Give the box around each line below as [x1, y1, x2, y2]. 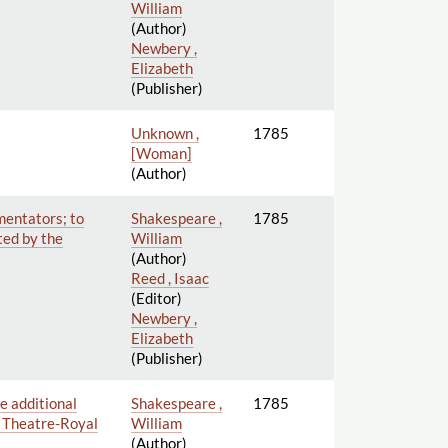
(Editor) [130, 288, 182, 307]
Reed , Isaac [130, 268, 209, 287]
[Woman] [130, 143, 192, 162]
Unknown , [130, 123, 199, 142]
